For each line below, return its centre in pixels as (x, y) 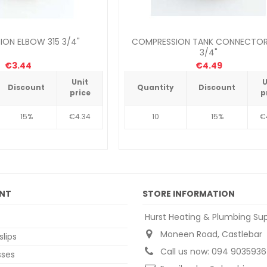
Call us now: (186, 252)
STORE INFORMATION (189, 194)
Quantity (156, 88)
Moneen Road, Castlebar (211, 235)
